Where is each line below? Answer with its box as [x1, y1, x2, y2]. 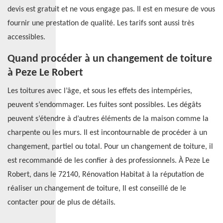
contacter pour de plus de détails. [7, 199, 115, 207]
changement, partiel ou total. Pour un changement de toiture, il [7, 143, 213, 151]
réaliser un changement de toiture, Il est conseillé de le [7, 185, 186, 193]
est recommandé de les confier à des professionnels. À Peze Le [7, 157, 210, 165]
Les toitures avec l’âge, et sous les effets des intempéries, [7, 87, 192, 95]
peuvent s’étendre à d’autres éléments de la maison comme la [7, 115, 209, 123]
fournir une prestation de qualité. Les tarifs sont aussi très [7, 19, 194, 27]
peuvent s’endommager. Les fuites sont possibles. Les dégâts [7, 101, 201, 109]
